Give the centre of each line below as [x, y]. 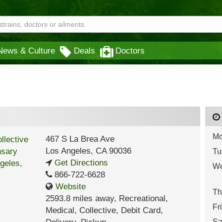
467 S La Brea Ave [80, 139]
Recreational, [143, 198]
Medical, [62, 210]
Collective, [100, 210]
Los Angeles [68, 151]
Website [69, 187]
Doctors [130, 51]
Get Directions [80, 163]
